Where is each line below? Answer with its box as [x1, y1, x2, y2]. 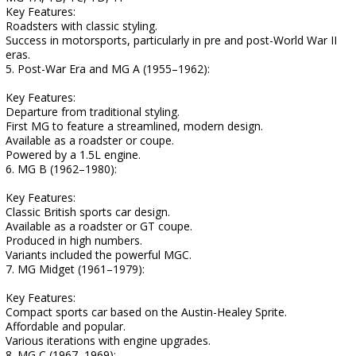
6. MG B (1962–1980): [6, 161, 117, 176]
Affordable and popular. [6, 319, 126, 334]
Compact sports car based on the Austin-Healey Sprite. [6, 304, 287, 319]
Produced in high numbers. [6, 233, 142, 248]
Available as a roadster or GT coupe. [6, 219, 192, 234]
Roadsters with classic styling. [6, 18, 157, 33]
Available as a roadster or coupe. [6, 133, 174, 148]
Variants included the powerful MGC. [6, 247, 192, 262]
